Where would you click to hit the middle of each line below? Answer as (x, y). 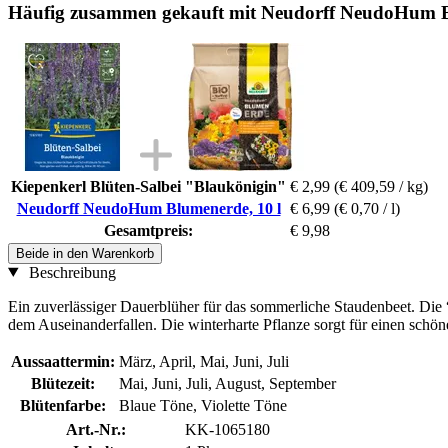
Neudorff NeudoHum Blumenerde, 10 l (148, 208)
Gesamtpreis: (148, 230)
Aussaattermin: (63, 361)
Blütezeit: (63, 383)
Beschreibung (70, 272)
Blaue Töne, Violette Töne (203, 405)
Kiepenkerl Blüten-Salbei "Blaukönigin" (148, 186)
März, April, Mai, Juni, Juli (204, 361)
